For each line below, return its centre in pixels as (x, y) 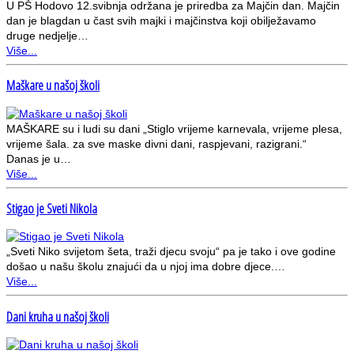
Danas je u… (39, 158)
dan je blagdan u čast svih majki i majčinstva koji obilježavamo (161, 20)
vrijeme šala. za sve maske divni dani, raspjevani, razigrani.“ (160, 143)
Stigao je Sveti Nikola (52, 208)
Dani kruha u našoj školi (58, 316)
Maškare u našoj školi (53, 86)
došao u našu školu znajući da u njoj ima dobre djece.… (146, 267)
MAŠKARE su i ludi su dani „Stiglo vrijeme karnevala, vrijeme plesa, (174, 128)
